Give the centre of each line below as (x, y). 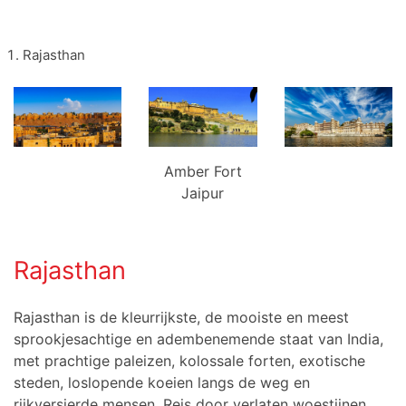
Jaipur (203, 193)
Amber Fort (203, 172)
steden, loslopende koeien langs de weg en (162, 383)
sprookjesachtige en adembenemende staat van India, (198, 339)
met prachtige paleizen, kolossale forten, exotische (189, 361)
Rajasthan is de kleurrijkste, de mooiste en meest (181, 318)
